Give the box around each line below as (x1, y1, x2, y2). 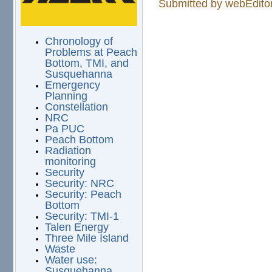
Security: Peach (44, 188, 121, 201)
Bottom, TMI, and (44, 57, 129, 70)
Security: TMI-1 (44, 210, 119, 223)
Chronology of (44, 35, 113, 48)
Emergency (44, 79, 100, 92)
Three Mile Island (44, 232, 129, 245)
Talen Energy (44, 221, 109, 234)
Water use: (44, 254, 97, 267)
